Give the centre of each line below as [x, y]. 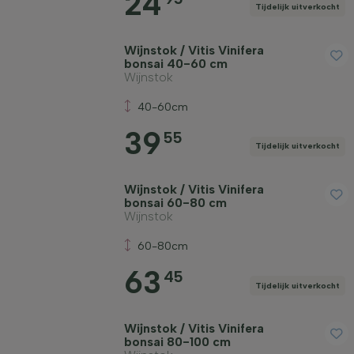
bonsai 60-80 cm [176, 202]
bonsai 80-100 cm [178, 342]
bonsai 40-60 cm [176, 63]
